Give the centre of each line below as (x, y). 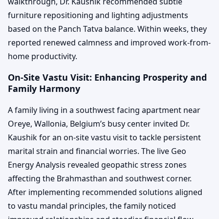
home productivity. (43, 56)
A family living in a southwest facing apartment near (104, 110)
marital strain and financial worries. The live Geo (97, 151)
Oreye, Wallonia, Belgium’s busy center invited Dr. (99, 124)
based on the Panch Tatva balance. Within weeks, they (107, 29)
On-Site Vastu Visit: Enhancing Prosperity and (107, 77)
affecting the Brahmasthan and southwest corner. (100, 179)
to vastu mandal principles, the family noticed (92, 206)
